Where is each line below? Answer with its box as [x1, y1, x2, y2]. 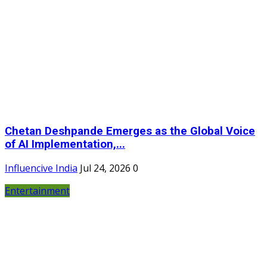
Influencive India [5, 162, 77, 175]
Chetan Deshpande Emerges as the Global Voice [5, 124, 255, 138]
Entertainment [5, 184, 70, 198]
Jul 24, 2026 [80, 162, 131, 175]
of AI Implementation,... [5, 137, 125, 151]
